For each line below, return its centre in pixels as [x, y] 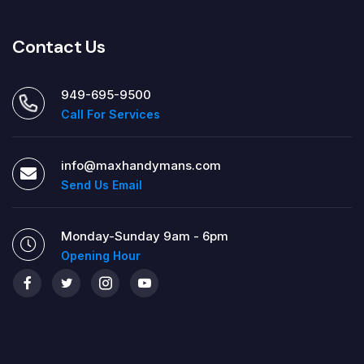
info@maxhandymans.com [141, 165]
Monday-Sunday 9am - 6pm [145, 236]
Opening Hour [101, 255]
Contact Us [59, 46]
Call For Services [110, 114]
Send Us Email [102, 184]
